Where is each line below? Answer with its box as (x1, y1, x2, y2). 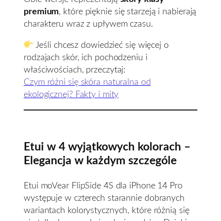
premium (24, 6, 59, 16)
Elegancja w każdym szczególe (24, 155, 177, 167)
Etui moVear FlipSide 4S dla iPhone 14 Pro (24, 181, 183, 190)
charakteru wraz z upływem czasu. (24, 19, 153, 29)
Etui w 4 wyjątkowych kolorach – (24, 141, 190, 153)
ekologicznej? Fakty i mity (24, 89, 119, 99)
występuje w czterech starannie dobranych (24, 193, 184, 203)
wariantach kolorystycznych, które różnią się (24, 205, 189, 215)
